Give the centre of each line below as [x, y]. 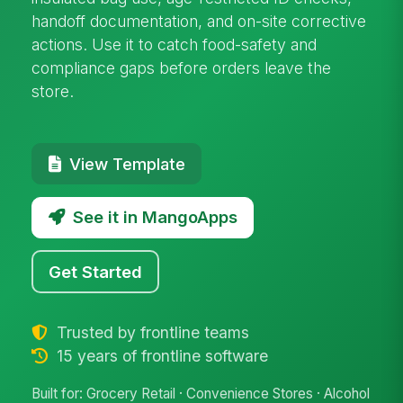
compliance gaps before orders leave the [182, 67]
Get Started [96, 271]
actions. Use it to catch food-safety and [175, 44]
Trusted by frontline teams [150, 332]
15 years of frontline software [160, 355]
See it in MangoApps [155, 217]
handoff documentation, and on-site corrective [199, 21]
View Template [127, 163]
